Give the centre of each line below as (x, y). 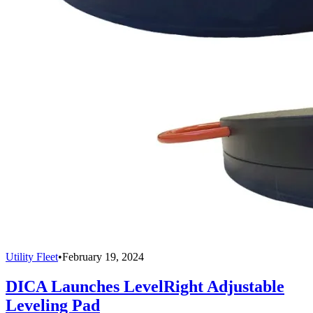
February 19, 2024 (103, 256)
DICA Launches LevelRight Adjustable (145, 286)
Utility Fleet (32, 256)
